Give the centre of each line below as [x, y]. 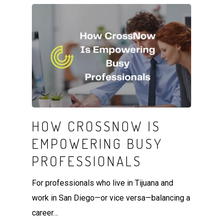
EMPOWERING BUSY [98, 143]
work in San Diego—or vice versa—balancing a [111, 198]
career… [45, 213]
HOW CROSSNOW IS [97, 126]
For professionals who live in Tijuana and [103, 183]
